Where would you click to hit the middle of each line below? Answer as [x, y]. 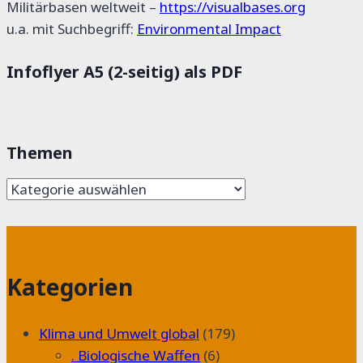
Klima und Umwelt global [119, 333]
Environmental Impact [209, 28]
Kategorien [70, 286]
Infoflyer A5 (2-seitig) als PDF [124, 72]
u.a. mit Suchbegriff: [72, 28]
